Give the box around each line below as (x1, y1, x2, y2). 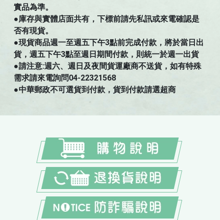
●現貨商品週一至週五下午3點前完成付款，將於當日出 (14, 38, 204, 48)
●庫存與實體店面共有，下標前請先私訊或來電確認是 (14, 14, 199, 24)
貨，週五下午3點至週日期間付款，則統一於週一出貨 (14, 50, 199, 59)
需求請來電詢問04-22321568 (14, 73, 116, 83)
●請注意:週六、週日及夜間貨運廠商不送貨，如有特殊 (14, 61, 201, 71)
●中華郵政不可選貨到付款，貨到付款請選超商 (14, 85, 176, 95)
